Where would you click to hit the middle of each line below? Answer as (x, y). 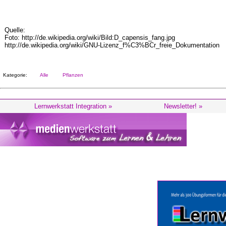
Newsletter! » (183, 106)
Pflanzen (71, 75)
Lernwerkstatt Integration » (73, 106)
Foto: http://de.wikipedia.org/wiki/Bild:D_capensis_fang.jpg (90, 38)
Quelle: (15, 30)
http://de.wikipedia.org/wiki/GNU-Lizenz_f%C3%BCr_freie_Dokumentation (112, 45)
